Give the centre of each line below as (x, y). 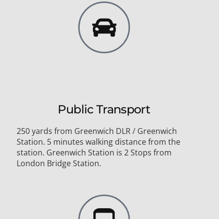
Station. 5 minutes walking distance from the (99, 142)
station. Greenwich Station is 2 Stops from (94, 153)
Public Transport (104, 109)
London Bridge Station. (59, 164)
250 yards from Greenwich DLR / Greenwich (97, 131)
